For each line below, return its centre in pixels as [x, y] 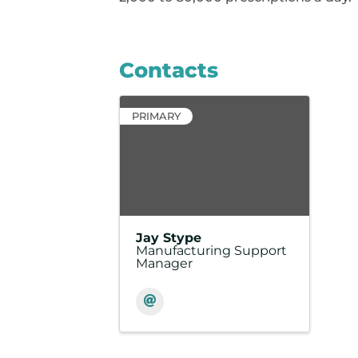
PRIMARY [157, 116]
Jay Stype [169, 237]
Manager [165, 263]
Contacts [169, 70]
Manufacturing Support [212, 250]
